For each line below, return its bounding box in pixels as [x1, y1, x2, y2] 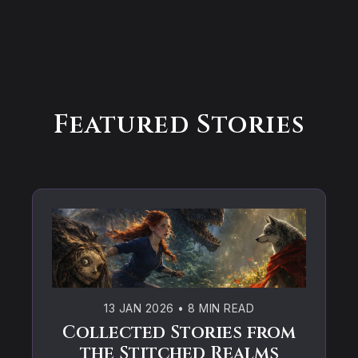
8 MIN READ [184, 301, 254, 316]
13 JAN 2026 [104, 301, 174, 316]
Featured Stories [53, 108, 305, 143]
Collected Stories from [62, 321, 296, 345]
